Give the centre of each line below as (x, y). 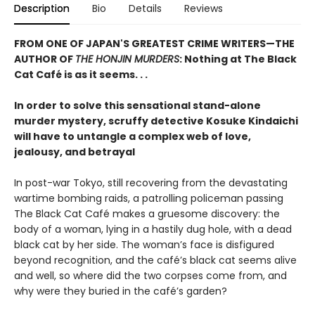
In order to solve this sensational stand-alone (137, 105)
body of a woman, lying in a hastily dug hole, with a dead (153, 229)
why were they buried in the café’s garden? (121, 291)
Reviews (204, 8)
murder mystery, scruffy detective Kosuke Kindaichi (156, 121)
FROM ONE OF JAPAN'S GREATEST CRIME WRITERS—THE (154, 44)
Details (145, 8)
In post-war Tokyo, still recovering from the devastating (151, 183)
